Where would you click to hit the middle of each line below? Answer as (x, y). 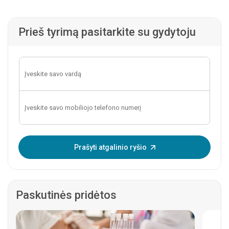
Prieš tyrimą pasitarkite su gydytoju (107, 32)
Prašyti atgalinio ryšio (110, 147)
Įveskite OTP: (49, 141)
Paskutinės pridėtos (66, 195)
